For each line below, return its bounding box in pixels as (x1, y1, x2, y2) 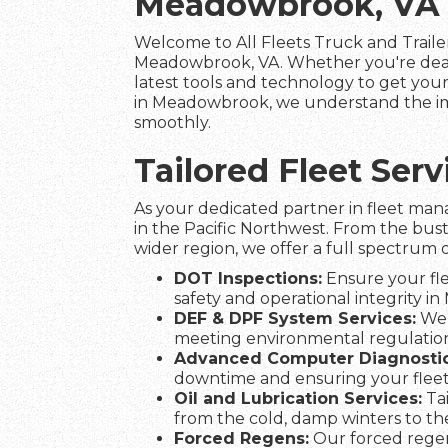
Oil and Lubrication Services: (174, 389, 423, 408)
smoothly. (134, 113, 212, 132)
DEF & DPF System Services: (174, 309, 417, 328)
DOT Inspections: (174, 269, 323, 288)
